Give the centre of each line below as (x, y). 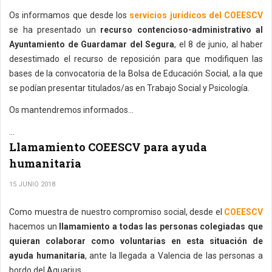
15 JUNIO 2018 (32, 184)
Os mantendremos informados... (71, 110)
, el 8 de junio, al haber (219, 44)
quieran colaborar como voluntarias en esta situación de (136, 241)
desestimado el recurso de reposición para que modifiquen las (136, 59)
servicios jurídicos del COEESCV (196, 15)
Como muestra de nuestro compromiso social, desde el (117, 212)
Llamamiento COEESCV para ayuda (108, 147)
